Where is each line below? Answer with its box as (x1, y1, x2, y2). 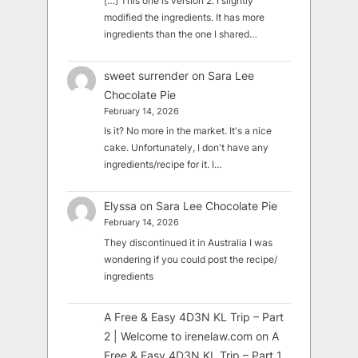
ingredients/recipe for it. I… (104, 158, 223, 171)
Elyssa (104, 199, 137, 213)
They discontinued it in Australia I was (104, 236, 273, 249)
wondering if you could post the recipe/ (104, 253, 278, 265)
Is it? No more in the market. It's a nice (104, 125, 272, 137)
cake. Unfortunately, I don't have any (104, 141, 269, 154)
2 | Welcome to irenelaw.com (104, 329, 253, 344)
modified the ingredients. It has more (104, 10, 265, 23)
